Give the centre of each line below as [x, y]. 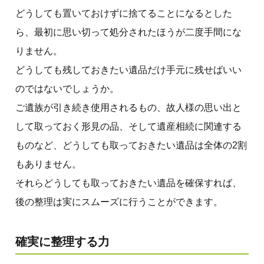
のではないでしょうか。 [67, 88]
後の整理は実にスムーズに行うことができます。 [119, 202]
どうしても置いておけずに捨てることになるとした [124, 13]
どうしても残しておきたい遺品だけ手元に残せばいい [128, 70]
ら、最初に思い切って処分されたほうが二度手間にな [128, 32]
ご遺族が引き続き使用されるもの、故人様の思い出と [128, 107]
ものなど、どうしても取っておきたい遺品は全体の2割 [131, 145]
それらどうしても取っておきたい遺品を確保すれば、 [128, 183]
